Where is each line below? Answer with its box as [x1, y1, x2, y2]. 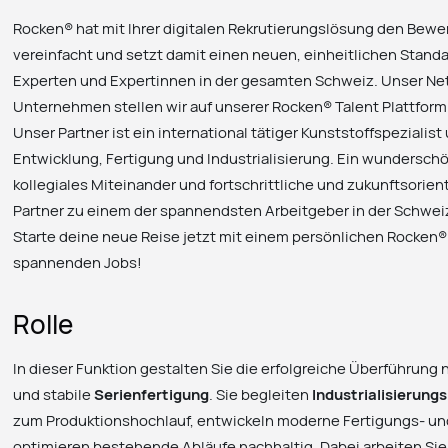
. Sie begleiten [209, 383, 313, 404]
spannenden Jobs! [13, 252, 143, 273]
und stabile [13, 383, 95, 404]
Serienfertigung [94, 383, 210, 404]
